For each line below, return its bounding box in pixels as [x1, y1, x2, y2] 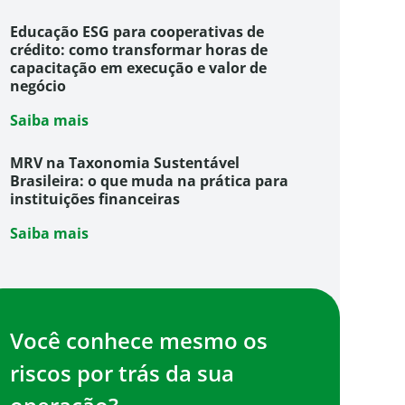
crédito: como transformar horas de [9, 40, 268, 61]
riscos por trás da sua [9, 358, 234, 389]
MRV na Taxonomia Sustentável [9, 153, 240, 174]
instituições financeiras [9, 189, 180, 210]
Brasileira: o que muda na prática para [9, 171, 288, 192]
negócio [9, 76, 66, 97]
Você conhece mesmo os [9, 325, 268, 356]
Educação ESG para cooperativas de [9, 22, 264, 42]
